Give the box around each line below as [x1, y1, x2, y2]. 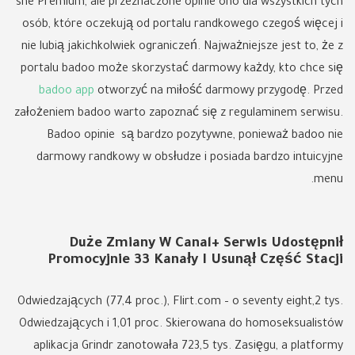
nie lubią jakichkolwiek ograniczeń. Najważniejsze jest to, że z [21, 41, 343, 54]
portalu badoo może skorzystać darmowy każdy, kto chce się [21, 63, 343, 76]
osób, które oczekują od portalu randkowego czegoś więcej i [22, 19, 343, 32]
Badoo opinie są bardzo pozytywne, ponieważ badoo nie [47, 130, 343, 143]
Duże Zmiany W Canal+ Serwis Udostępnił [69, 237, 343, 252]
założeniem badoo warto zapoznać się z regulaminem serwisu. [14, 108, 343, 120]
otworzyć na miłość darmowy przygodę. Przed [94, 86, 343, 98]
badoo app [39, 86, 94, 98]
